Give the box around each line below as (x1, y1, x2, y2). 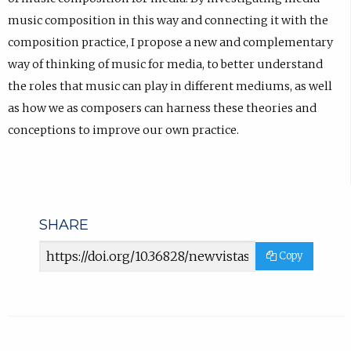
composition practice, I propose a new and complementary (7, 35, 333, 50)
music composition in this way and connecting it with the (7, 13, 328, 28)
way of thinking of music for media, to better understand (7, 57, 323, 72)
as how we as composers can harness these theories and (7, 101, 317, 116)
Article (38, 242, 76, 257)
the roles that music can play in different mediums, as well (7, 79, 332, 94)
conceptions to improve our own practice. (7, 123, 239, 138)
